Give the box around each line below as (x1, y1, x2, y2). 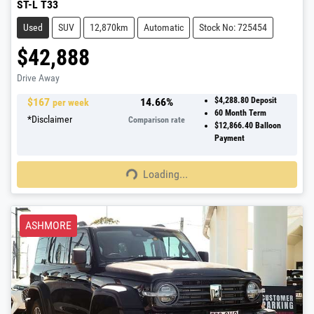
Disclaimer (32, 114, 72, 125)
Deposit (250, 95, 277, 106)
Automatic (144, 22, 184, 34)
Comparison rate (128, 115, 186, 125)
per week (53, 97, 89, 109)
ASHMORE (25, 219, 71, 233)
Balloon (252, 121, 281, 131)
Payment (214, 133, 245, 144)
